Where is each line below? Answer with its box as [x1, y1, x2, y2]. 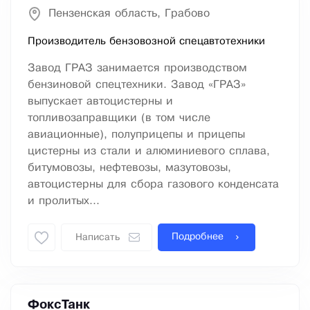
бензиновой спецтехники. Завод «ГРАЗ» [28, 80, 246, 91]
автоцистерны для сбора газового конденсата [28, 179, 279, 190]
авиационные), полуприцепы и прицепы [28, 129, 245, 140]
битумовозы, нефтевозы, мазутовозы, [28, 163, 231, 174]
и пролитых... [28, 196, 100, 207]
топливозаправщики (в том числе [28, 113, 210, 124]
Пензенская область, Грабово [48, 8, 210, 19]
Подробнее [172, 232, 224, 242]
